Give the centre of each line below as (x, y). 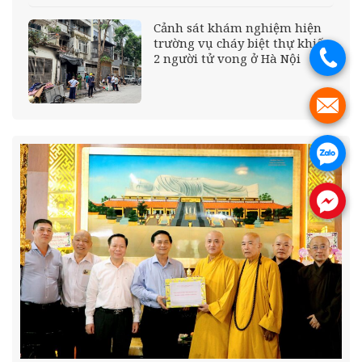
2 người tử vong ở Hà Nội (227, 59)
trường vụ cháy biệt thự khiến (242, 43)
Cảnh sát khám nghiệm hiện (237, 28)
